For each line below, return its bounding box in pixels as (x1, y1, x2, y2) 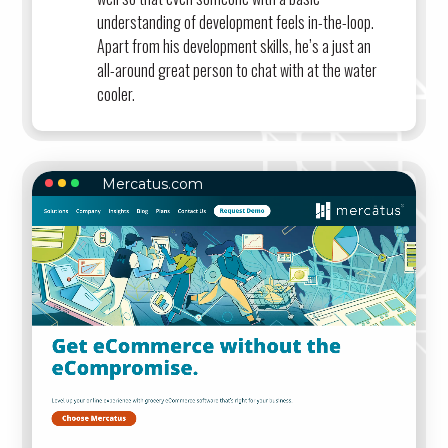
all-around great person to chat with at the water (97, 57, 378, 82)
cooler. (97, 81, 136, 106)
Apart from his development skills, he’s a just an (97, 33, 372, 58)
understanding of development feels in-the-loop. (97, 9, 375, 34)
